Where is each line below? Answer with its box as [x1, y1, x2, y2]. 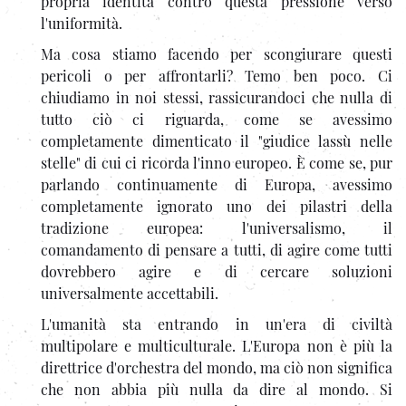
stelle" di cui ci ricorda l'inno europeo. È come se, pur [41, 152, 392, 172]
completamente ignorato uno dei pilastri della [41, 196, 392, 216]
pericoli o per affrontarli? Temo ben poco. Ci [41, 65, 392, 85]
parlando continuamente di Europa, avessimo [41, 174, 392, 194]
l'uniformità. [41, 13, 122, 33]
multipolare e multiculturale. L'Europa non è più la [41, 335, 392, 355]
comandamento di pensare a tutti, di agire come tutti [41, 239, 392, 259]
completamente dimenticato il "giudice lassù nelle [41, 130, 392, 150]
